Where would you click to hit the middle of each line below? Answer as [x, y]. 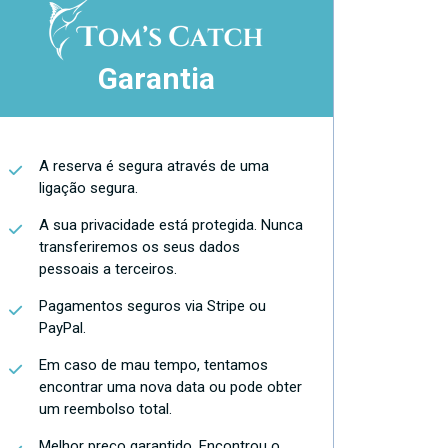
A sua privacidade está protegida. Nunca [171, 225]
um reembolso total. [105, 409]
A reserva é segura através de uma [154, 166]
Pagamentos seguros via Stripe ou [152, 306]
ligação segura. [88, 188]
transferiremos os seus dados [139, 247]
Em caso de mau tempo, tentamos [153, 365]
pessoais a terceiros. [108, 269]
